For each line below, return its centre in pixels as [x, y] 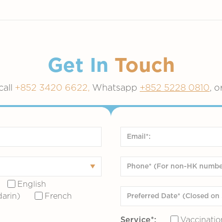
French [58, 196]
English [31, 184]
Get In [81, 66]
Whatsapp [116, 88]
